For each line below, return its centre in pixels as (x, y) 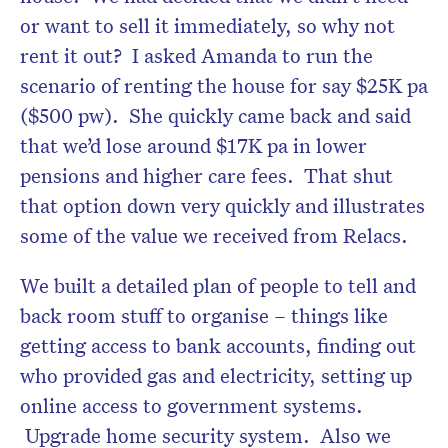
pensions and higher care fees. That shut (206, 174)
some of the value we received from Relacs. (214, 234)
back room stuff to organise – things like (204, 314)
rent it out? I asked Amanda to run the (196, 54)
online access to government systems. (191, 404)
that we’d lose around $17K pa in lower (193, 144)
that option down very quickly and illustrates (222, 204)
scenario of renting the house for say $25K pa (224, 84)
